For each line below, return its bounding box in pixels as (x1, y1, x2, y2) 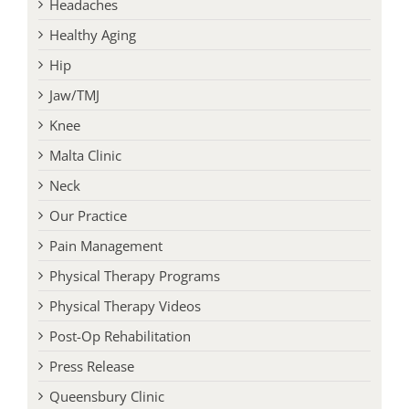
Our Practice (48, 221, 127, 240)
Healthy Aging (48, 40, 136, 59)
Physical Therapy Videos (48, 311, 201, 330)
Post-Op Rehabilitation (48, 341, 191, 361)
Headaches (48, 10, 118, 29)
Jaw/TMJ (48, 100, 100, 120)
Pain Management (48, 251, 163, 270)
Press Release (48, 372, 134, 391)
